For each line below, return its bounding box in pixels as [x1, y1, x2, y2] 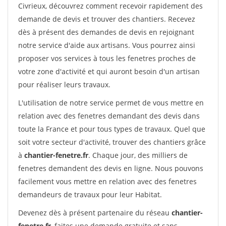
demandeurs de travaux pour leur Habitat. [18, 190, 162, 199]
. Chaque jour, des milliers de [88, 150, 188, 160]
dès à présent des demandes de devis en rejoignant [18, 27, 194, 37]
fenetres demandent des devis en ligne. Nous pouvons [18, 163, 203, 173]
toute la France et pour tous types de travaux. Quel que [18, 124, 205, 134]
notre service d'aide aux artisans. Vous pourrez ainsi [18, 40, 195, 50]
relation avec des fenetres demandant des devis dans [18, 111, 200, 121]
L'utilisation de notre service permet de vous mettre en [18, 98, 204, 107]
